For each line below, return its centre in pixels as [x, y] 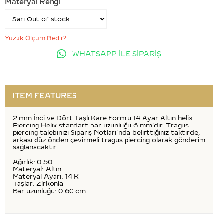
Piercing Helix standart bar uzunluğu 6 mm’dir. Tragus [101, 125]
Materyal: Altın [37, 169]
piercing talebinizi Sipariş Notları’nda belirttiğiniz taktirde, [106, 132]
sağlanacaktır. [35, 147]
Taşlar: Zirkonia [38, 183]
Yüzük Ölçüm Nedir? [36, 38]
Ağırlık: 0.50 [32, 162]
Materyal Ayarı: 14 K [46, 176]
